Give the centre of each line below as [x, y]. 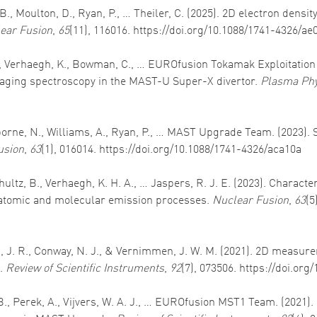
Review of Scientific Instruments [85, 269]
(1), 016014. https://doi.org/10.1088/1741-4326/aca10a [171, 150]
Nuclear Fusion [250, 201]
